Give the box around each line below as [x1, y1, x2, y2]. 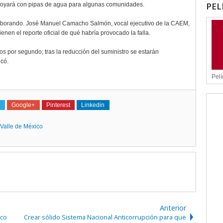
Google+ [11, 102, 35, 109]
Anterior [159, 203, 186, 213]
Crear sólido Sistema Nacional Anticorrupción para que [23, 213, 186, 222]
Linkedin [81, 102, 105, 109]
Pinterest [46, 102, 70, 109]
